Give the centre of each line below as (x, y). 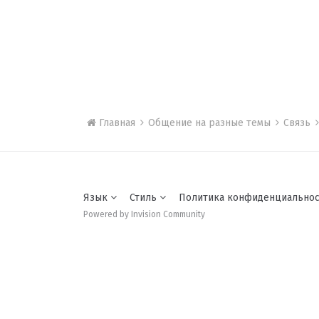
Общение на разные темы (211, 123)
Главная (117, 123)
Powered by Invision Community (145, 214)
